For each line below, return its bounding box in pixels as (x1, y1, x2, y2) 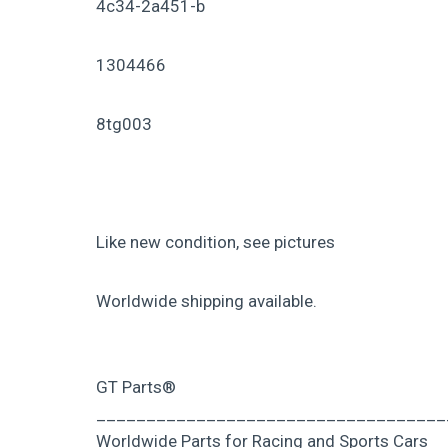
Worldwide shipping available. (96, 290, 317, 311)
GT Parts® (96, 376, 176, 397)
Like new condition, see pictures (96, 231, 335, 252)
